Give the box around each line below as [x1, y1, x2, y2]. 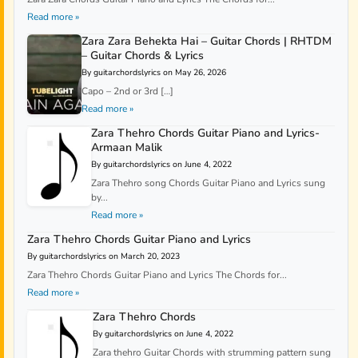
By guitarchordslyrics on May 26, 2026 [81, 66, 226, 79]
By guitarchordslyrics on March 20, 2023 [27, 250, 180, 263]
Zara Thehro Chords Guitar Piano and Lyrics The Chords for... [27, 268, 287, 282]
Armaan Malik [91, 140, 163, 156]
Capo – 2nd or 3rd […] [81, 85, 173, 98]
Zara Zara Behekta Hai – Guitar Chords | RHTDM [81, 34, 332, 50]
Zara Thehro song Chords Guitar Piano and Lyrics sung [91, 177, 326, 190]
